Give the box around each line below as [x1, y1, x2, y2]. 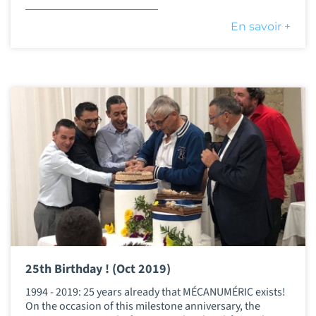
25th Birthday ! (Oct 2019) [25, 260, 171, 279]
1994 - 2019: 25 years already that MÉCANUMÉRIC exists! [25, 284, 286, 300]
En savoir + [231, 19, 291, 33]
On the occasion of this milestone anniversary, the [25, 298, 260, 314]
